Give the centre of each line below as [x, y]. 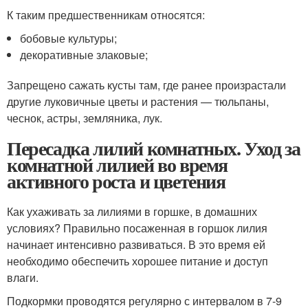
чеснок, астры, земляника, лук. [85, 118]
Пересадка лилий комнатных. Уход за [154, 148]
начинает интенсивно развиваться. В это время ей [136, 244]
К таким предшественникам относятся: [106, 15]
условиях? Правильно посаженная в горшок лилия [137, 228]
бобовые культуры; [69, 38]
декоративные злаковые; [84, 55]
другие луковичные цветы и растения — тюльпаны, [138, 101]
